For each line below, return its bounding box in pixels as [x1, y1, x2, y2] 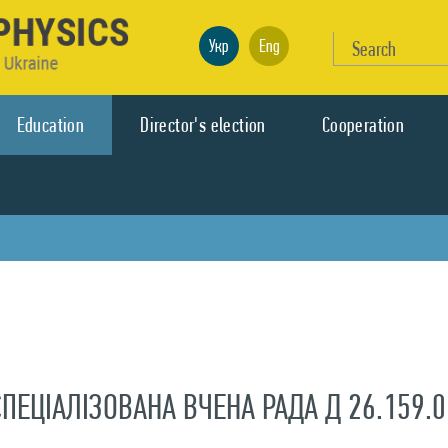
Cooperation [321, 113, 405, 137]
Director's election [140, 113, 266, 137]
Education [16, 113, 85, 137]
